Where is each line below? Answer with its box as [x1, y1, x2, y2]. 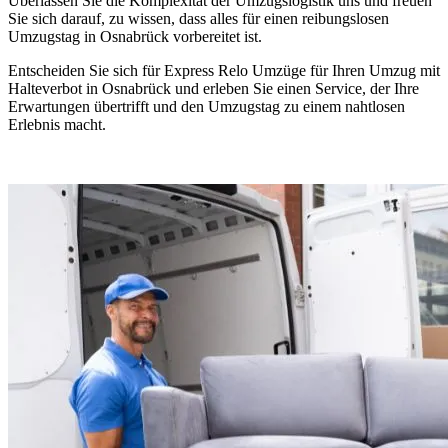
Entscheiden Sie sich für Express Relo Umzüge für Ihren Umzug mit [8, 61, 440, 79]
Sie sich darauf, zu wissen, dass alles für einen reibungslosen [8, 9, 389, 27]
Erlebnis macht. [8, 115, 106, 133]
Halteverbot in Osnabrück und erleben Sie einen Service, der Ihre [8, 79, 419, 97]
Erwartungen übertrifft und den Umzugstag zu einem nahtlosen [8, 97, 405, 115]
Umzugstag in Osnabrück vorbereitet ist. [8, 27, 262, 45]
